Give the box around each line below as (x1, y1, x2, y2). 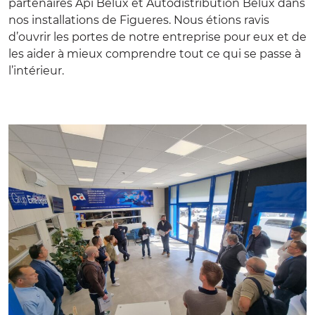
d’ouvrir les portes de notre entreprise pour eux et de (8, 30, 307, 44)
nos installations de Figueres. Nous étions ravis (8, 13, 269, 27)
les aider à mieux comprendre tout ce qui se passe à (8, 46, 301, 60)
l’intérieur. (8, 63, 64, 77)
